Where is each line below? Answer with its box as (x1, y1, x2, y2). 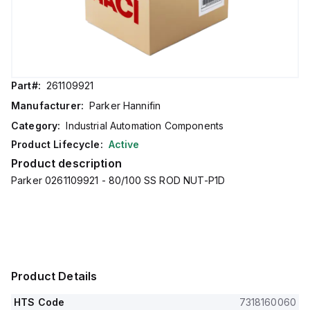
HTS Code (14, 296, 65, 308)
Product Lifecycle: (11, 138, 103, 150)
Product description (11, 156, 122, 170)
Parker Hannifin (89, 100, 161, 111)
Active (108, 138, 140, 150)
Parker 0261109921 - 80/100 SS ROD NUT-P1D (11, 174, 226, 186)
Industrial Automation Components (66, 120, 224, 131)
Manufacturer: (11, 100, 84, 111)
